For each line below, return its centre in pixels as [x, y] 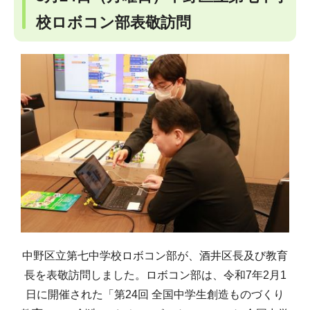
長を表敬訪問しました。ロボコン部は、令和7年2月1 [155, 275]
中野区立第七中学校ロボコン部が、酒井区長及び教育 [155, 256]
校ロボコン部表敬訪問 [113, 23]
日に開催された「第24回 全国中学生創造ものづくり [155, 295]
